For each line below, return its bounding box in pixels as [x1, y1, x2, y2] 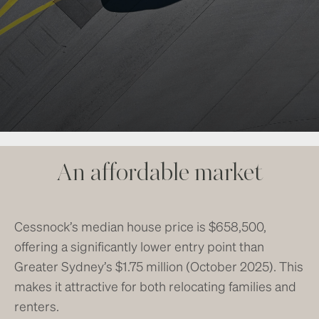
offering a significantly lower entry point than [14, 238, 264, 254]
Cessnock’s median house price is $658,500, [14, 218, 266, 234]
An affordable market [56, 162, 263, 185]
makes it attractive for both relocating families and [14, 278, 296, 294]
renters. [14, 298, 59, 314]
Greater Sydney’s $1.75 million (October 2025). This [14, 258, 303, 274]
